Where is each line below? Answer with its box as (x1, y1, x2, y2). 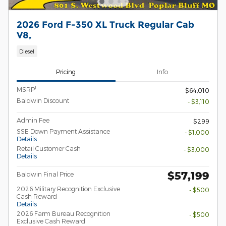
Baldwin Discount (17, 96, 69, 104)
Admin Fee (17, 116, 49, 124)
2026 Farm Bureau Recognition (17, 209, 110, 217)
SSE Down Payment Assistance (17, 127, 110, 135)
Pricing (56, 68, 76, 76)
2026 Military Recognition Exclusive (17, 185, 120, 192)
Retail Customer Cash (17, 144, 81, 152)
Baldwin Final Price (17, 170, 74, 178)
